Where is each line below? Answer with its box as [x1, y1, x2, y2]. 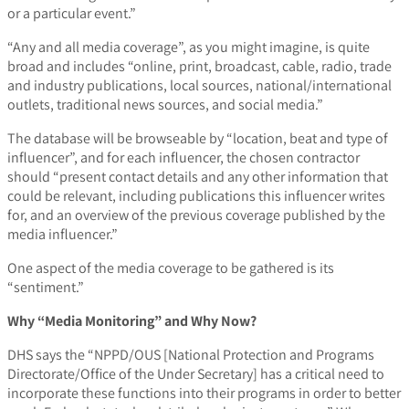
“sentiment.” [7, 278, 84, 298]
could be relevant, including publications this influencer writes [7, 186, 385, 206]
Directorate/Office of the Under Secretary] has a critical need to [7, 364, 384, 384]
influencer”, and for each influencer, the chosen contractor [7, 148, 360, 168]
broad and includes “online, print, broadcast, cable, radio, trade [7, 57, 392, 77]
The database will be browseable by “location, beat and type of [7, 129, 388, 149]
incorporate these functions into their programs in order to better [7, 383, 401, 404]
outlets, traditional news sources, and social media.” [7, 95, 323, 115]
